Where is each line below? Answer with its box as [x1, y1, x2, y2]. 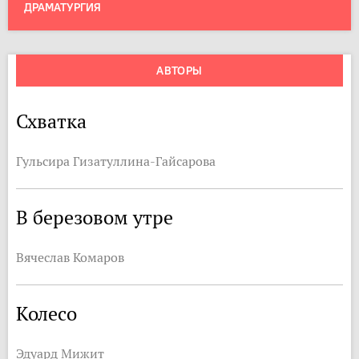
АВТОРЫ [156, 63, 203, 78]
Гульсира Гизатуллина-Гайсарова [16, 153, 216, 169]
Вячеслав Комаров [16, 249, 124, 265]
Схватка [16, 109, 87, 134]
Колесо [16, 301, 77, 326]
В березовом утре [16, 205, 173, 230]
